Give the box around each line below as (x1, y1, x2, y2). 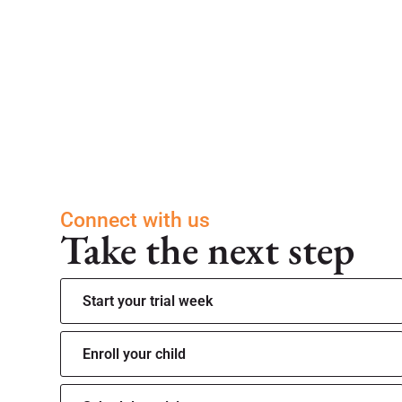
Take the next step (60, 223, 355, 276)
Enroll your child (83, 345, 187, 363)
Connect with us (60, 208, 211, 233)
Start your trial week (83, 293, 214, 310)
